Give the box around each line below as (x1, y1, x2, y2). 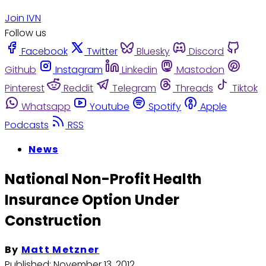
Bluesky (137, 44, 170, 58)
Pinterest (5, 81, 45, 95)
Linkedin (122, 62, 157, 77)
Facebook (21, 44, 68, 58)
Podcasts (5, 118, 49, 132)
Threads (175, 81, 213, 95)
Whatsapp (21, 99, 71, 113)
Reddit (64, 81, 93, 95)
